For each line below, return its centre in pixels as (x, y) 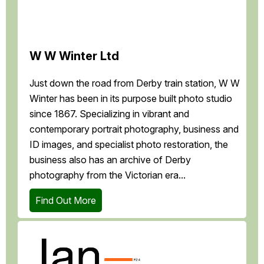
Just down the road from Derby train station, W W (135, 83)
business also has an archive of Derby (110, 159)
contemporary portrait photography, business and (134, 129)
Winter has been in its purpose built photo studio (131, 98)
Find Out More (66, 200)
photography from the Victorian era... (108, 175)
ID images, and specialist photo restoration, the (129, 144)
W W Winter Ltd (74, 56)
